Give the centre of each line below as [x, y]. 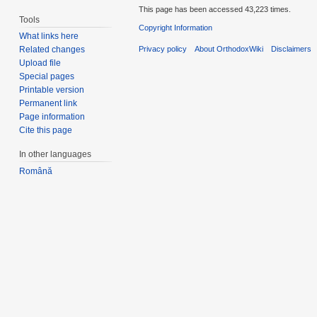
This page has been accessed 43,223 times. [215, 9]
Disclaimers [292, 49]
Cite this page [46, 131]
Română [36, 172]
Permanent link [48, 104]
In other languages [56, 155]
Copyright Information [175, 28]
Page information [52, 117]
